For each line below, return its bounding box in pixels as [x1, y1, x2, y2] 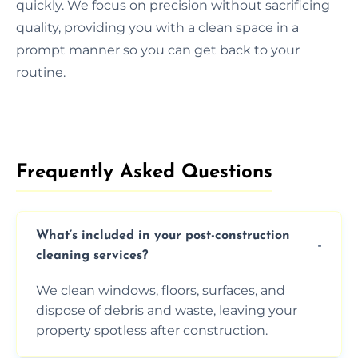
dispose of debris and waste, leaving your [36, 302, 297, 318]
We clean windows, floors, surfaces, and [36, 282, 285, 298]
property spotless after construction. [36, 322, 268, 338]
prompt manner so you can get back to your [16, 42, 300, 58]
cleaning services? [36, 249, 148, 262]
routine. [16, 64, 66, 80]
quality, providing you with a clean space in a [16, 19, 299, 35]
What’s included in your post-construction [36, 229, 290, 242]
